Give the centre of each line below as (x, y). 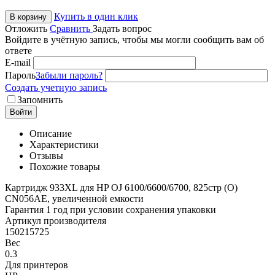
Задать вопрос (122, 29)
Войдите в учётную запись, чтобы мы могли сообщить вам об (134, 40)
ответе (18, 51)
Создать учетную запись (56, 88)
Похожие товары (65, 167)
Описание (51, 134)
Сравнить (71, 29)
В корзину (28, 17)
